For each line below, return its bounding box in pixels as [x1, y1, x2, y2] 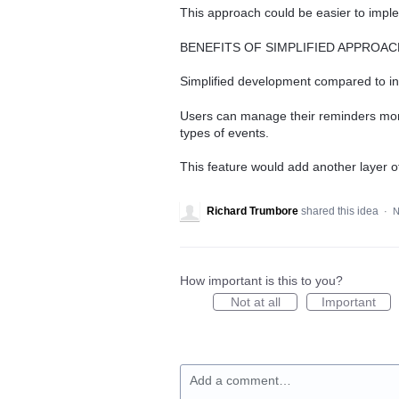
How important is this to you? [180, 273, 343, 289]
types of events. [180, 125, 269, 140]
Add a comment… [190, 373, 291, 388]
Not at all [230, 295, 281, 310]
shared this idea [301, 205, 381, 218]
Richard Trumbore [207, 205, 298, 218]
